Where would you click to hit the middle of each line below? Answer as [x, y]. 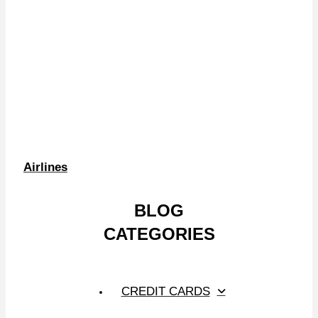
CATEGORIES [159, 234]
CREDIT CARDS [165, 291]
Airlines [45, 167]
